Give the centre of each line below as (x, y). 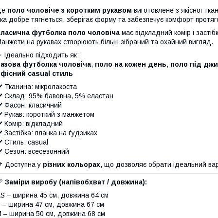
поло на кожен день (131, 64)
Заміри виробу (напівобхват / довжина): (76, 182)
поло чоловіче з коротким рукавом (70, 10)
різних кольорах (72, 164)
